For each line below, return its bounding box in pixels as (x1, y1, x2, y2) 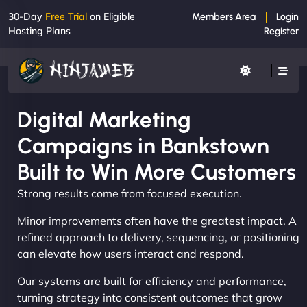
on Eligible (87, 10, 135, 23)
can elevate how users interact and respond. (17, 246, 244, 260)
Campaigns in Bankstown (17, 132, 269, 159)
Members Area (192, 11, 256, 23)
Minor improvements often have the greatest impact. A (17, 213, 297, 228)
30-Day (8, 10, 45, 23)
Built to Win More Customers (17, 158, 296, 185)
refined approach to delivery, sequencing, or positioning (17, 230, 299, 244)
